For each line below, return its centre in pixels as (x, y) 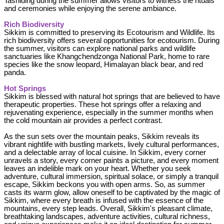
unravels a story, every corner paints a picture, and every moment (111, 160)
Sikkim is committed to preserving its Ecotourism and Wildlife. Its (109, 32)
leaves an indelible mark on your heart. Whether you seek (97, 168)
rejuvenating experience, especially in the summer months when (108, 112)
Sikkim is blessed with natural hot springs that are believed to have (112, 96)
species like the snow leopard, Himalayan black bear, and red (103, 64)
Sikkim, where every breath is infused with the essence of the (104, 200)
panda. (15, 72)
